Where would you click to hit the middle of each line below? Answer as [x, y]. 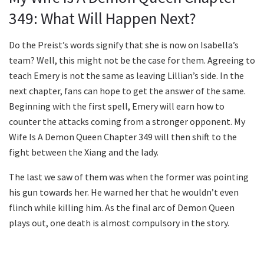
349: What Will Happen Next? [103, 19]
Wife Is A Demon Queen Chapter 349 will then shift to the [123, 136]
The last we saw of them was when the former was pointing [129, 176]
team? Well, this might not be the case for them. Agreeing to [132, 60]
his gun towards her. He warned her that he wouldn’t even [124, 192]
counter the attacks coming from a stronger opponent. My [127, 121]
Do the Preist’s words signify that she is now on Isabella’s [124, 44]
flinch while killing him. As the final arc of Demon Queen [122, 207]
